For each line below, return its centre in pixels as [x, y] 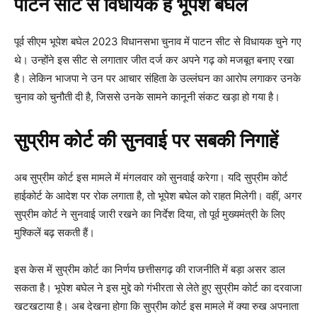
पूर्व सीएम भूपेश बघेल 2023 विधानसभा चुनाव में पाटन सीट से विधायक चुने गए [158, 42]
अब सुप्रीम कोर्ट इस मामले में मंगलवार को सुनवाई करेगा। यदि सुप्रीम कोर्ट [151, 178]
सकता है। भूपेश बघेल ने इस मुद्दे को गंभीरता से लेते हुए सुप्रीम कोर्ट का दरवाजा [158, 288]
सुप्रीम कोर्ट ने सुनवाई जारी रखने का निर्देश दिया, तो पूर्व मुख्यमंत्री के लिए [150, 214]
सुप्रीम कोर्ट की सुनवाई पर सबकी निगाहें [146, 141]
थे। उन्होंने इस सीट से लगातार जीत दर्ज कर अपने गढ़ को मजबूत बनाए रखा [154, 60]
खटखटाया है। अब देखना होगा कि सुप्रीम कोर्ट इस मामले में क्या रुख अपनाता [156, 306]
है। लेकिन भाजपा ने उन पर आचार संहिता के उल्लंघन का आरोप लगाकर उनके [157, 79]
